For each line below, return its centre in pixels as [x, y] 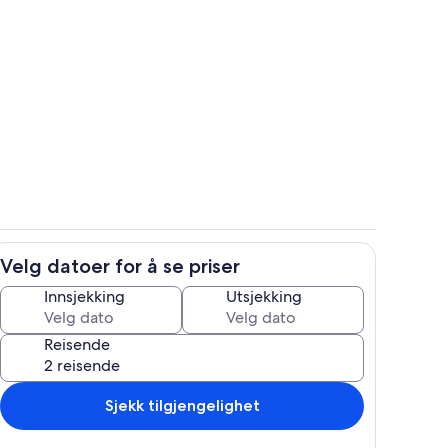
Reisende [77, 344]
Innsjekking [84, 296]
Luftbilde [252, 275]
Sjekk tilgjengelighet [182, 405]
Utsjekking [264, 296]
